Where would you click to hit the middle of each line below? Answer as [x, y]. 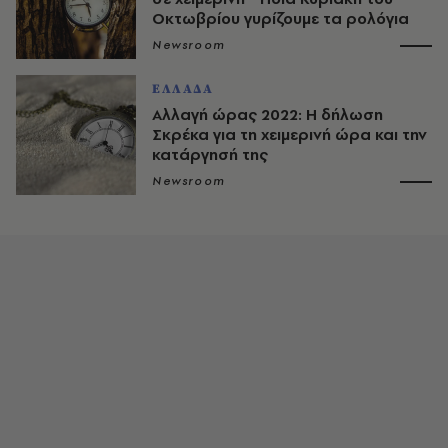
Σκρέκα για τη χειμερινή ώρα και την [289, 134]
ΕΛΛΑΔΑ [183, 88]
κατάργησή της [210, 154]
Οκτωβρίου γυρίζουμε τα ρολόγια [280, 18]
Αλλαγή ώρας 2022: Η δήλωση [267, 114]
